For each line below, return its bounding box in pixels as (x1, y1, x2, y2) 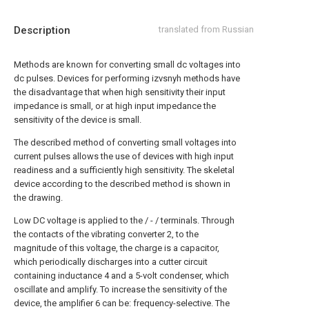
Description (14, 24, 70, 37)
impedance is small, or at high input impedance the (14, 101, 216, 111)
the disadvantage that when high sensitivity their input (14, 87, 226, 97)
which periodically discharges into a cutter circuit (14, 257, 208, 267)
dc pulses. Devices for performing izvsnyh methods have (14, 73, 240, 83)
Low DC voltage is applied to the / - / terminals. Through (14, 215, 235, 226)
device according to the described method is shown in (14, 179, 230, 189)
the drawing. (14, 192, 63, 203)
